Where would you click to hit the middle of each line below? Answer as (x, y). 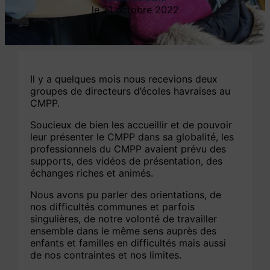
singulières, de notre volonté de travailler (124, 219)
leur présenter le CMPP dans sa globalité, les (132, 137)
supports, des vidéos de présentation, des (127, 161)
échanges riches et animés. (92, 173)
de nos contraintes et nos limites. (106, 255)
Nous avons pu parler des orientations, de (126, 195)
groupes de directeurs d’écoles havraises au (130, 91)
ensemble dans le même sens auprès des (124, 231)
